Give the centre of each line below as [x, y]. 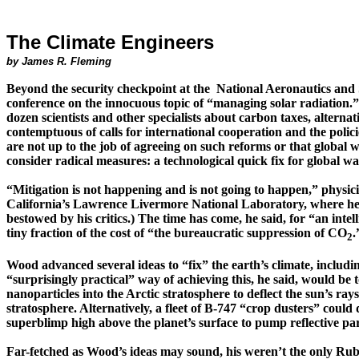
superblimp [37, 323]
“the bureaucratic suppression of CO [247, 233]
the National [228, 89]
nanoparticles [43, 294]
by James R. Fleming [59, 61]
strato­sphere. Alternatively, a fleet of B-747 [121, 309]
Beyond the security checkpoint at [100, 89]
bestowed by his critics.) [72, 218]
